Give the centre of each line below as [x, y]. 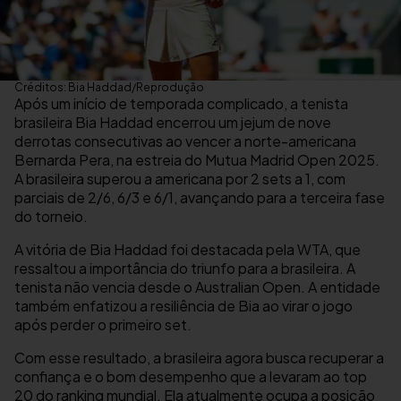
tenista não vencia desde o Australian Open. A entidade [197, 287]
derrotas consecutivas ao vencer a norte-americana [185, 141]
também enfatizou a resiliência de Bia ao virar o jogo [183, 306]
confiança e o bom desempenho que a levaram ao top [191, 377]
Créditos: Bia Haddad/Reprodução [109, 88]
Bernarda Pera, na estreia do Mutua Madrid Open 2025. [197, 160]
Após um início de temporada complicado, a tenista [181, 104]
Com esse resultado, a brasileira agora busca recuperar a [199, 358]
